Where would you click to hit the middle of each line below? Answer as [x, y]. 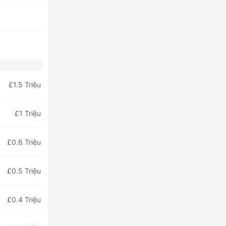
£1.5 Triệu [25, 84]
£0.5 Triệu [24, 171]
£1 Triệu [28, 113]
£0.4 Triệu [24, 200]
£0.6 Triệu [24, 142]
